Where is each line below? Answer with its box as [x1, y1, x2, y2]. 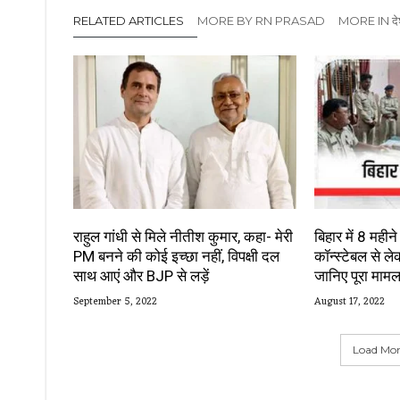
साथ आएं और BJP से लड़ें [73, 266, 209, 285]
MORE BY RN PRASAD [197, 13, 325, 29]
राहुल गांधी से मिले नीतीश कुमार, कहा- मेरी [73, 227, 293, 246]
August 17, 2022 [313, 292, 385, 311]
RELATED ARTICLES [73, 13, 184, 29]
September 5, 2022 [73, 292, 157, 311]
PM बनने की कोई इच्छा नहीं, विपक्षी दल [73, 246, 279, 265]
